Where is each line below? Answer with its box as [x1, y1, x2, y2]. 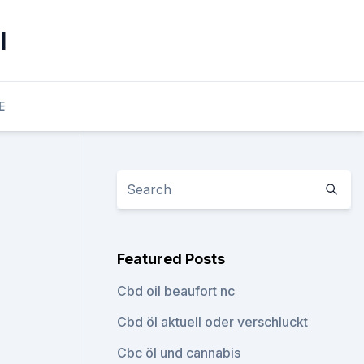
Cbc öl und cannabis [117, 344, 241, 361]
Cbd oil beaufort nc [117, 283, 236, 299]
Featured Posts [117, 250, 226, 267]
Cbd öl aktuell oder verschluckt [117, 314, 309, 330]
